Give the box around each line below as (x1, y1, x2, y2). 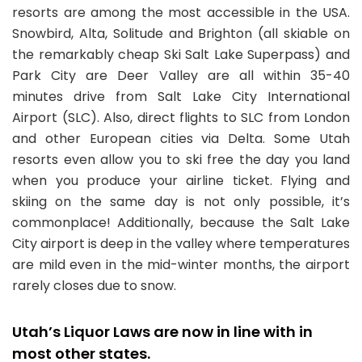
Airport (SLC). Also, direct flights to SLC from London (12, 108, 350, 127)
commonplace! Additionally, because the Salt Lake (12, 213, 350, 232)
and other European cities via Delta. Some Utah (12, 129, 350, 148)
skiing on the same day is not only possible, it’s (12, 192, 350, 211)
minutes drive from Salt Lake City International (12, 87, 350, 106)
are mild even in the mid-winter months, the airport (12, 255, 350, 274)
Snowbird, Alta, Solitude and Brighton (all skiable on (12, 24, 350, 43)
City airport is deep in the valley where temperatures (12, 234, 350, 253)
